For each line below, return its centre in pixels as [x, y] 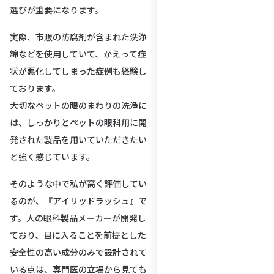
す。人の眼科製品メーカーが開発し [78, 217]
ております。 [36, 88]
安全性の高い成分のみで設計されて [78, 252]
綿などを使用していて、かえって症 [78, 54]
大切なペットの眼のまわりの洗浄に [78, 105]
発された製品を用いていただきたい [78, 139]
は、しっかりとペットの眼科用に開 [78, 122]
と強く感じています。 [52, 156]
